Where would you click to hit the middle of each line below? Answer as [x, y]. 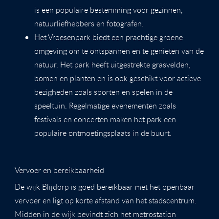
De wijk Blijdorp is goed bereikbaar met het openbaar [105, 186]
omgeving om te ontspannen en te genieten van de [119, 51]
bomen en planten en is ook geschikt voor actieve [118, 78]
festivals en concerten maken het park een [105, 119]
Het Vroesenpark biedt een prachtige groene [109, 37]
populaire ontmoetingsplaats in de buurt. [103, 133]
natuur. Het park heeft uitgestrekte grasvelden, [112, 64]
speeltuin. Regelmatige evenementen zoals [105, 105]
